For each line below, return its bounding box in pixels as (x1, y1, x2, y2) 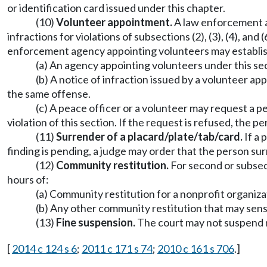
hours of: (7, 173, 49, 186)
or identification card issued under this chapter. (7, 1, 225, 14)
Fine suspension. (56, 216, 135, 229)
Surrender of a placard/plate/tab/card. (56, 130, 243, 143)
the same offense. (7, 87, 91, 100)
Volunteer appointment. (54, 15, 172, 29)
